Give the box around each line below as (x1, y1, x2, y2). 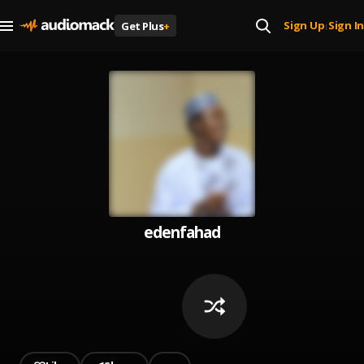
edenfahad (144, 222, 220, 243)
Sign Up (284, 18, 325, 32)
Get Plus (121, 18, 163, 33)
